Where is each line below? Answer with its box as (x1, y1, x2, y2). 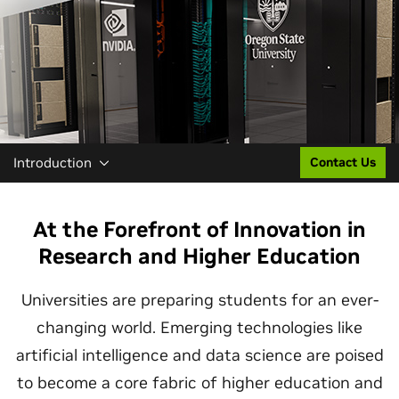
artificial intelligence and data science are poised (15, 345, 384, 365)
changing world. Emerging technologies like (37, 317, 362, 338)
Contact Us (310, 154, 376, 170)
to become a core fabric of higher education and (16, 372, 383, 393)
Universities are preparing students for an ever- (20, 289, 379, 310)
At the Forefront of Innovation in (33, 216, 366, 243)
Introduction (13, 154, 92, 171)
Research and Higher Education (38, 242, 361, 270)
